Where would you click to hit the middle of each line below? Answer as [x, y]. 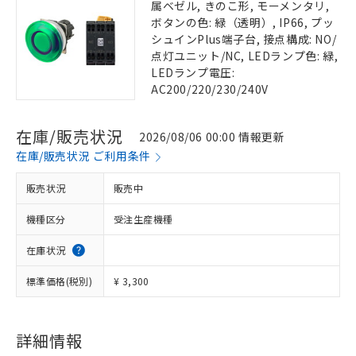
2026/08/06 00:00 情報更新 [212, 136]
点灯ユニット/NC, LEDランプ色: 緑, [245, 56]
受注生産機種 [143, 219]
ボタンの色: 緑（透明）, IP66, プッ [243, 22]
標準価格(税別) [60, 281]
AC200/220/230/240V [210, 89]
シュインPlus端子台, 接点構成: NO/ [244, 39]
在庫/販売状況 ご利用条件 [83, 156]
